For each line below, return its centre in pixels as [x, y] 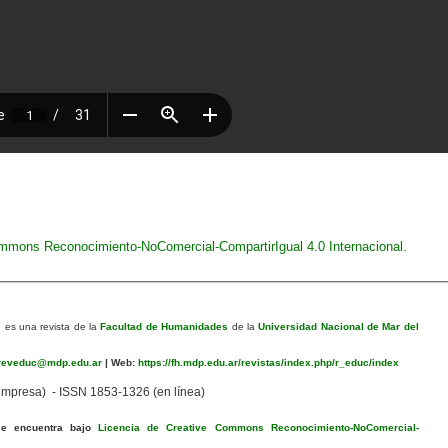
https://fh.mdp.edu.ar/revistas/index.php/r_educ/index [266, 363]
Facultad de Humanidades [164, 327]
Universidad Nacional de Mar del [338, 327]
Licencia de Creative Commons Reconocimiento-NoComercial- [258, 428]
